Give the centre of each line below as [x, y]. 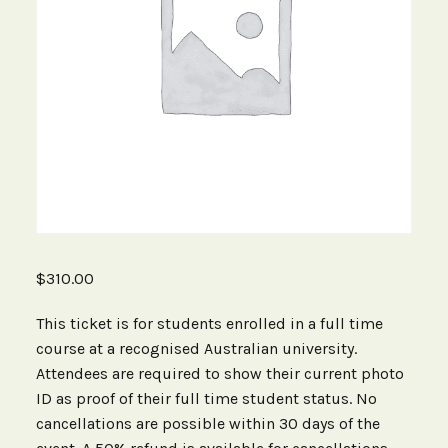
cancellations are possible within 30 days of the [207, 424]
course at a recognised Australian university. [196, 349]
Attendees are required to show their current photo [219, 374]
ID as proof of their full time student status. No [206, 399]
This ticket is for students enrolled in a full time [209, 324]
